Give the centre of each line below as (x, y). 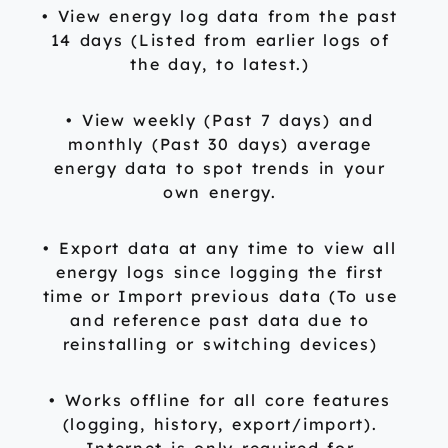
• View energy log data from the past (220, 16)
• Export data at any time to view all (220, 248)
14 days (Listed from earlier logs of (220, 40)
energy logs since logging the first (220, 272)
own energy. (220, 192)
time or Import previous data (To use (220, 296)
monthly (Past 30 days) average (220, 144)
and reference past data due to (220, 320)
